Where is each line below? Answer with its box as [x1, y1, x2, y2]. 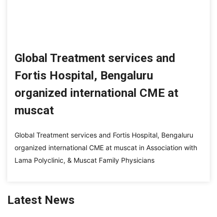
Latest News [7, 193, 75, 207]
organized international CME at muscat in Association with [15, 143, 197, 152]
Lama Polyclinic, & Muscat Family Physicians [15, 156, 155, 165]
